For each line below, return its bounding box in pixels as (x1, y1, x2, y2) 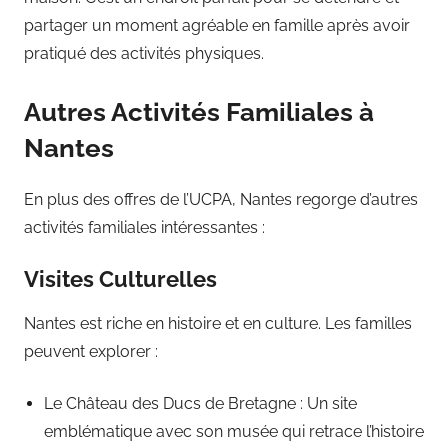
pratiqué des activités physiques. (24, 44, 264, 64)
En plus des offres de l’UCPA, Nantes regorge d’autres (24, 189, 418, 209)
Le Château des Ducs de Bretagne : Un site (44, 394, 357, 414)
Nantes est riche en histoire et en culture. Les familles (24, 314, 412, 334)
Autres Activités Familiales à (24, 97, 374, 128)
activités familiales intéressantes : (24, 217, 265, 237)
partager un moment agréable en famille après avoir (24, 16, 410, 36)
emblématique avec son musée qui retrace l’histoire (44, 422, 424, 442)
